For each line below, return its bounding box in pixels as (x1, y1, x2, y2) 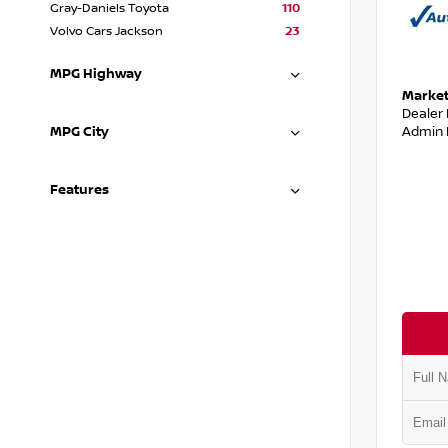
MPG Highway (50, 66, 142, 82)
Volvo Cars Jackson (50, 24, 163, 39)
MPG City (50, 124, 109, 140)
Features (50, 182, 109, 198)
